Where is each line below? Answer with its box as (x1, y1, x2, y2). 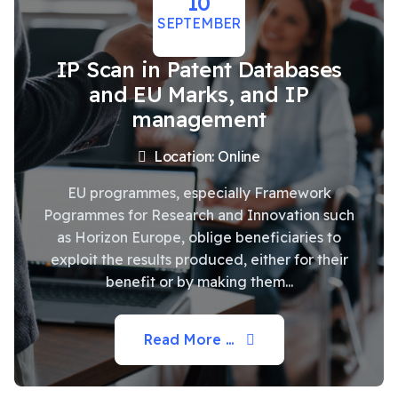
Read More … (143, 330, 239, 349)
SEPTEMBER (156, 13, 242, 32)
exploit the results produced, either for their (50, 251, 348, 269)
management (131, 106, 267, 133)
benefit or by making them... (105, 273, 293, 291)
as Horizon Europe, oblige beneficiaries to (57, 228, 341, 247)
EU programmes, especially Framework (67, 184, 331, 203)
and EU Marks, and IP (89, 81, 309, 108)
